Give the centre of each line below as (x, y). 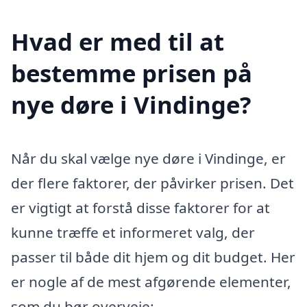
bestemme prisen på (132, 73)
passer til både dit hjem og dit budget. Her (153, 257)
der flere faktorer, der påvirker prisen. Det (152, 183)
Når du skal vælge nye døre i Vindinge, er (148, 159)
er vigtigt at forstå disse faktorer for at (140, 208)
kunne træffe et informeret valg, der (133, 233)
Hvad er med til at (118, 42)
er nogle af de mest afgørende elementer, (151, 282)
